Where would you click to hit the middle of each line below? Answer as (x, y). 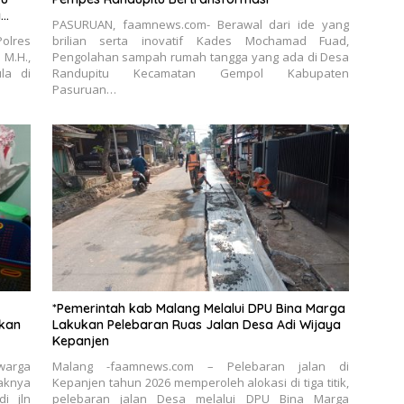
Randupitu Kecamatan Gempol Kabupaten (201, 73)
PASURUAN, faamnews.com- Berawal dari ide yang (201, 24)
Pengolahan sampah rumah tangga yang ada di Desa (201, 56)
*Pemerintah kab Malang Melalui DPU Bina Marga (198, 309)
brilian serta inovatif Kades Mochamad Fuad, (201, 40)
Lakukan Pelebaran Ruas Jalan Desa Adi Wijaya (196, 325)
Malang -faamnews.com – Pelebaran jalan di (201, 367)
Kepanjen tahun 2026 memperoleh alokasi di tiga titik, (201, 383)
